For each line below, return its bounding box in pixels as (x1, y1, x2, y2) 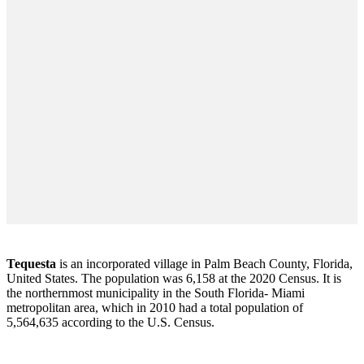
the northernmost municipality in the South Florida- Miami (6, 286, 305, 301)
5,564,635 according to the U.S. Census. (6, 315, 214, 330)
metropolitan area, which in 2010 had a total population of (6, 301, 303, 315)
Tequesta (6, 257, 56, 271)
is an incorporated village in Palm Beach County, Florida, (56, 257, 353, 271)
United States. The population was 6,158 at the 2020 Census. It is (6, 271, 341, 286)
